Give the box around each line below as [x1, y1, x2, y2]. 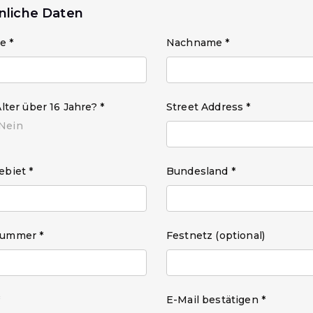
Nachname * [166, 36, 230, 49]
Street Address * [166, 101, 251, 113]
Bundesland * [166, 165, 235, 177]
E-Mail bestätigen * [166, 293, 266, 306]
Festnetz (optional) [166, 229, 265, 242]
